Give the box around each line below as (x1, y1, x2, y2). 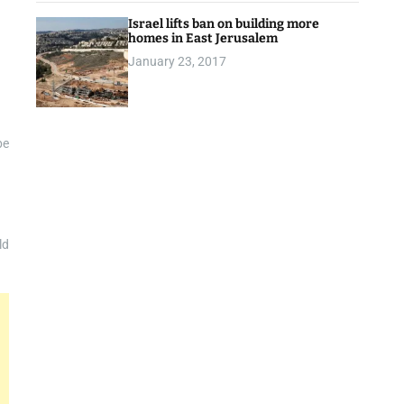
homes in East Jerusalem (128, 30, 279, 46)
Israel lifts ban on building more (128, 15, 320, 32)
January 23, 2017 (128, 53, 227, 69)
